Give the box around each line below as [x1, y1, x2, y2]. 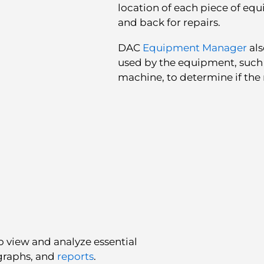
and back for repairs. [117, 16, 220, 28]
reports [57, 250, 94, 263]
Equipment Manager [142, 41, 247, 54]
